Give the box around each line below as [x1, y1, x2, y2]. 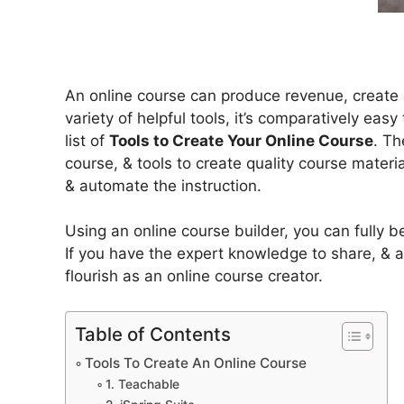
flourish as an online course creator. [65, 267, 323, 286]
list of [65, 131, 109, 150]
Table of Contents [75, 322, 231, 345]
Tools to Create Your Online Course [109, 131, 373, 150]
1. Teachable [105, 376, 179, 391]
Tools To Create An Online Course [85, 353, 308, 372]
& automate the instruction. [65, 176, 262, 195]
